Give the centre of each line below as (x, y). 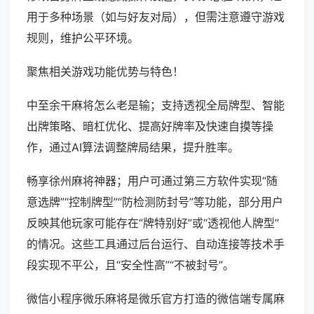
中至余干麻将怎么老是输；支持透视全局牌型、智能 (156, 105)
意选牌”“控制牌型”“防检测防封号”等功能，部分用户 (155, 202)
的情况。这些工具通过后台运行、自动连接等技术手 (156, 244)
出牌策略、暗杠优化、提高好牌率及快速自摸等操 (150, 127)
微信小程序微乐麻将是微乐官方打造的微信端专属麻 (156, 299)
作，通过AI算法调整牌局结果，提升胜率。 (133, 148)
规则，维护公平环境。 (83, 38)
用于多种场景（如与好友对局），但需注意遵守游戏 (156, 17)
